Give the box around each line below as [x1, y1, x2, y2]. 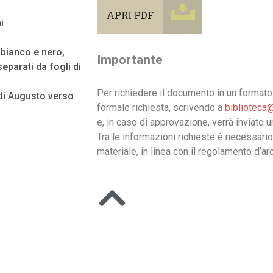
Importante [97, 52, 163, 67]
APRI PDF [107, 9, 154, 21]
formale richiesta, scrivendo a [97, 102, 225, 114]
